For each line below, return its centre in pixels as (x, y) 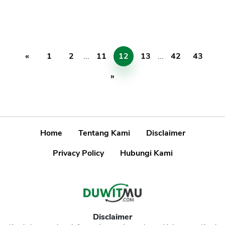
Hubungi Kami (146, 153)
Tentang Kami (104, 133)
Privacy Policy (78, 153)
